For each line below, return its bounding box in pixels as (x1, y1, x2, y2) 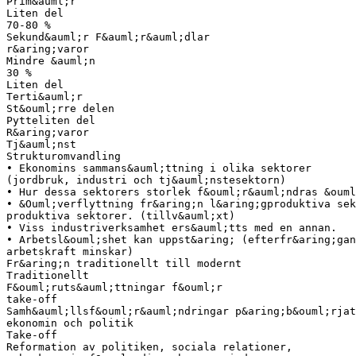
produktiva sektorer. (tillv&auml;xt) (6, 209, 235, 222)
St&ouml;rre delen (6, 102, 114, 114)
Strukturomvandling (6, 149, 121, 162)
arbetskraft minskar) (6, 245, 133, 257)
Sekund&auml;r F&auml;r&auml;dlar (6, 30, 210, 43)
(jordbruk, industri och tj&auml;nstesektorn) (6, 173, 286, 186)
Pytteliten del (6, 114, 95, 126)
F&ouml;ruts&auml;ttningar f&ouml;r (6, 281, 222, 293)
